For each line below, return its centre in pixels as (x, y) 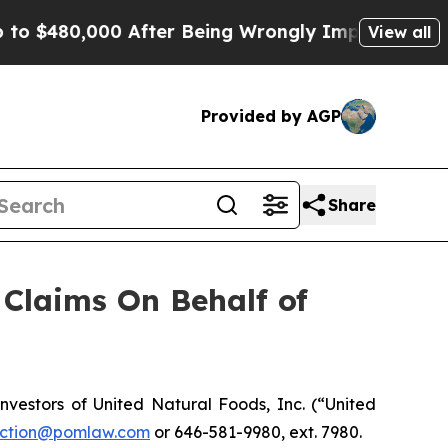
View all (399, 31)
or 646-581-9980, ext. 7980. (260, 432)
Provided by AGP (271, 116)
